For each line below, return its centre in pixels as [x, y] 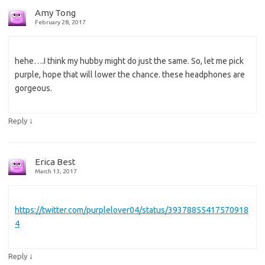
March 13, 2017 [56, 171]
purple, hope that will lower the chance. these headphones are [130, 74]
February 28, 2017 [60, 22]
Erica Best [55, 161]
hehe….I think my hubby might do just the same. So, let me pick [129, 61]
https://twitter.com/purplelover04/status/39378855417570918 [132, 210]
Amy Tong [55, 12]
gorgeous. [33, 88]
